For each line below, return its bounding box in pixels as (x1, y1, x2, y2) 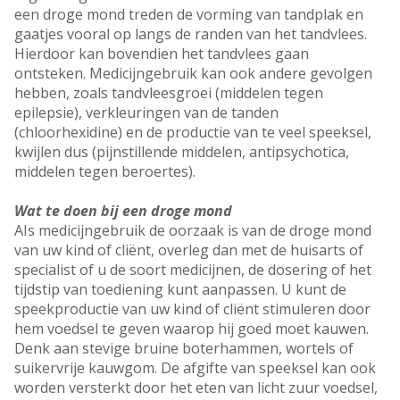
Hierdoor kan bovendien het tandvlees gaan (14, 44, 309, 64)
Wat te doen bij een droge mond (14, 201, 232, 221)
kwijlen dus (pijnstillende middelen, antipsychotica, (14, 142, 349, 162)
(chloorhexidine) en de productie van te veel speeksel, (14, 122, 371, 143)
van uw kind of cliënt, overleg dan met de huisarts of (14, 240, 363, 261)
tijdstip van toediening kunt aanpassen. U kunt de (14, 279, 346, 300)
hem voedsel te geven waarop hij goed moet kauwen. (14, 319, 369, 339)
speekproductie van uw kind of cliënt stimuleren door (14, 299, 371, 320)
